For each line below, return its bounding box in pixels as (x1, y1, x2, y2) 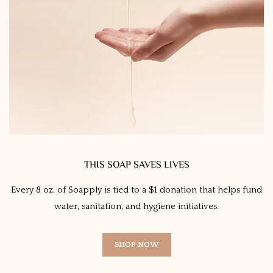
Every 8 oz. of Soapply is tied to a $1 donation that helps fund (11, 184, 262, 195)
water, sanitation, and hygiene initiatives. (54, 200, 219, 211)
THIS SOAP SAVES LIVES (83, 157, 190, 173)
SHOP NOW (114, 239, 159, 249)
